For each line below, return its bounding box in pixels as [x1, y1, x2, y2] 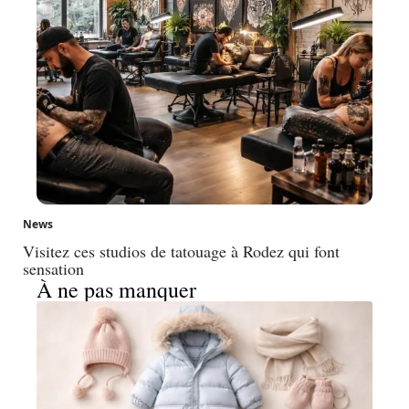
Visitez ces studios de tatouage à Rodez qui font [23, 240, 340, 263]
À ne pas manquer [37, 275, 196, 305]
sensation [23, 257, 84, 280]
